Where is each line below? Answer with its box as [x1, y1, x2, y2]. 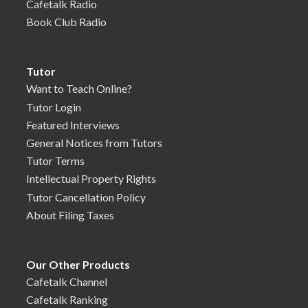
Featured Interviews [26, 118, 120, 131]
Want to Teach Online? [26, 82, 132, 96]
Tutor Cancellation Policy [26, 190, 146, 203]
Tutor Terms [26, 154, 85, 168]
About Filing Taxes [26, 208, 114, 221]
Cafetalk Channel [26, 275, 107, 289]
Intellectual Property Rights [26, 172, 156, 186]
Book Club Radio [26, 15, 107, 29]
